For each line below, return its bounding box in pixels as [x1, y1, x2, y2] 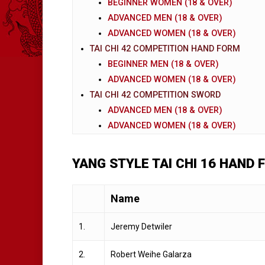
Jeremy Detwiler [111, 221, 172, 231]
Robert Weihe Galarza [111, 249, 192, 259]
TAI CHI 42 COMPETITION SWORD [89, 89, 221, 100]
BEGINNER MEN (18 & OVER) [107, 59, 219, 69]
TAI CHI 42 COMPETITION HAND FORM [89, 43, 240, 54]
